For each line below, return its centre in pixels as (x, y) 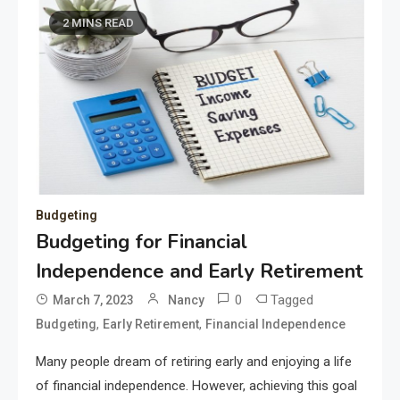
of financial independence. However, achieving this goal (196, 385)
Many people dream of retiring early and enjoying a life (194, 361)
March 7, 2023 (93, 300)
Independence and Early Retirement (200, 271)
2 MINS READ (98, 23)
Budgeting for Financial (142, 242)
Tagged (292, 300)
